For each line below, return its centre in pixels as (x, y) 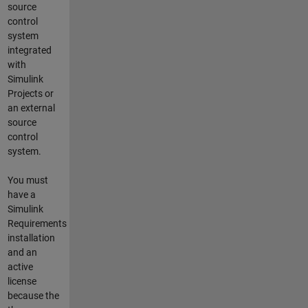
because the (33, 295)
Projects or (30, 93)
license (22, 281)
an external (31, 108)
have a (21, 194)
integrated (29, 50)
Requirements (37, 223)
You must (27, 180)
